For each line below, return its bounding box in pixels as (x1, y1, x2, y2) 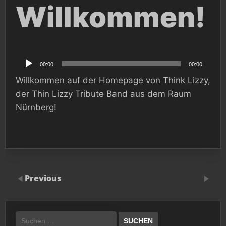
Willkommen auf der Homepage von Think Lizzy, (16, 75, 210, 86)
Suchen (15, 210, 40, 219)
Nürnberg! (16, 102, 56, 113)
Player (15, 61, 36, 70)
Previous (25, 173, 62, 184)
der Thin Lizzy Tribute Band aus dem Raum (16, 89, 191, 99)
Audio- (15, 52, 37, 62)
